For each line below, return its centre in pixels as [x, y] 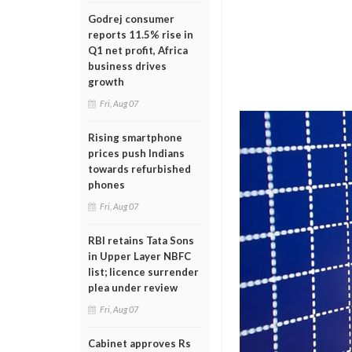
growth [106, 82]
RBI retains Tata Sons [141, 240]
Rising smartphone [135, 137]
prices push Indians [136, 153]
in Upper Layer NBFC [139, 256]
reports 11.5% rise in [141, 35]
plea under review [133, 288]
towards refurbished [139, 169]
